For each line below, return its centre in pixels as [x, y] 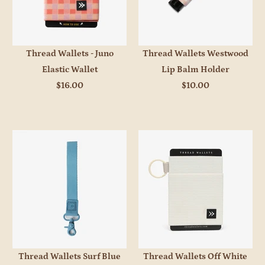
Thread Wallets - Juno [70, 53]
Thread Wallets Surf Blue [70, 257]
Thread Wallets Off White [195, 257]
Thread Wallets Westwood [195, 53]
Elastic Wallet [70, 69]
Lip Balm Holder [195, 69]
